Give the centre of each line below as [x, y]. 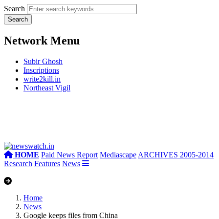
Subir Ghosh [43, 61]
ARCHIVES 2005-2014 [176, 154]
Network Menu [42, 40]
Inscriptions [41, 70]
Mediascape [118, 154]
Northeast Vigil [47, 88]
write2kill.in [42, 79]
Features [47, 163]
